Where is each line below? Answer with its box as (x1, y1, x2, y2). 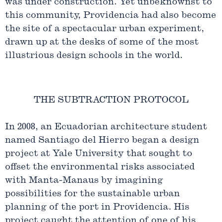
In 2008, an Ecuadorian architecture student (5, 122, 207, 132)
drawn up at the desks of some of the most (5, 37, 199, 47)
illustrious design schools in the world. (5, 51, 183, 60)
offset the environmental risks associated (5, 162, 195, 172)
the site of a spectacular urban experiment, (5, 24, 204, 34)
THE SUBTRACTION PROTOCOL (33, 95, 189, 105)
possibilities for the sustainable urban (5, 189, 180, 199)
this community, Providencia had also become (5, 10, 216, 20)
